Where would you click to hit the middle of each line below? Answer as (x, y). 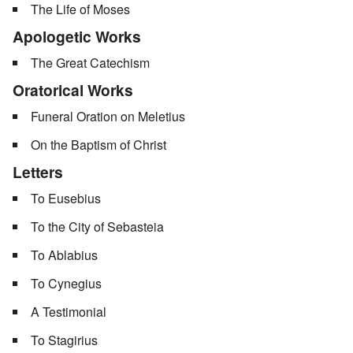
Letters (38, 172)
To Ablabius (64, 255)
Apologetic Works (77, 37)
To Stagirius (64, 340)
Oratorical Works (73, 90)
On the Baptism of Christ (98, 145)
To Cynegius (66, 284)
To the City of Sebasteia (97, 227)
